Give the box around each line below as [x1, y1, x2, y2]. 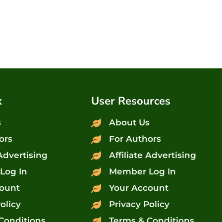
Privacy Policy [109, 199, 169, 210]
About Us [109, 117, 150, 128]
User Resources [91, 94, 170, 109]
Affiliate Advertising [109, 150, 196, 161]
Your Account [109, 183, 168, 193]
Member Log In [109, 166, 176, 177]
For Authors [109, 134, 161, 144]
